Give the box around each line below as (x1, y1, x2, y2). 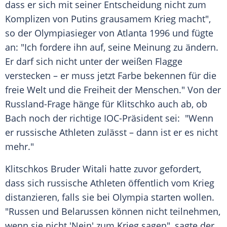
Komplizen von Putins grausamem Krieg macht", (5, 13, 211, 25)
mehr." (5, 140, 34, 153)
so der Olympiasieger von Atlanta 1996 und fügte (5, 27, 213, 40)
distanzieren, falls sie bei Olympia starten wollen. (5, 191, 214, 204)
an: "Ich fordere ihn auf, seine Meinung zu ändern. (5, 41, 218, 54)
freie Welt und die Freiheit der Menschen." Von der (5, 84, 221, 96)
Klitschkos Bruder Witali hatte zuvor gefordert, (5, 163, 201, 175)
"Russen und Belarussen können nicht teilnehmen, (5, 205, 220, 218)
